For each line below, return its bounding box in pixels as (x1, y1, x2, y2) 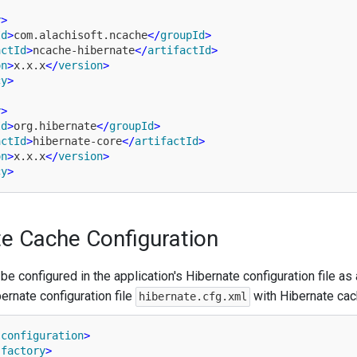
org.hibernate (13, 120, 96, 132)
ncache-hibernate (32, 44, 135, 57)
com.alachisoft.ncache (13, 29, 147, 41)
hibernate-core (32, 135, 122, 147)
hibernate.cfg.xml (138, 290, 247, 303)
